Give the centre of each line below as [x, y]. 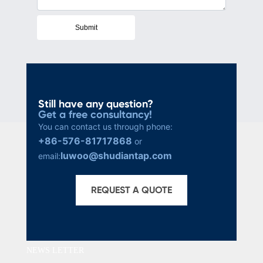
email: [49, 156]
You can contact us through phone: [106, 127]
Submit [86, 28]
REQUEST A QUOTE [131, 190]
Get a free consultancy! [95, 115]
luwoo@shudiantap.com [116, 156]
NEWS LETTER [55, 251]
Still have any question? [95, 104]
